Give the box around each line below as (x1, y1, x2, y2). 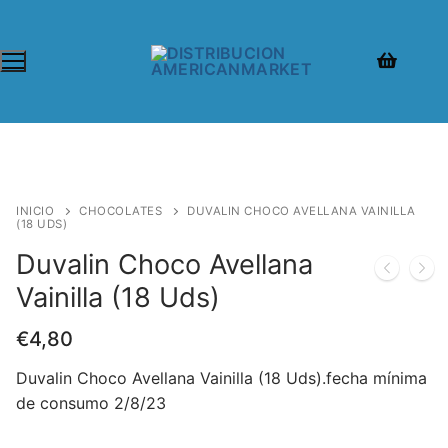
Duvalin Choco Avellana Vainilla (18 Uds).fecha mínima (16, 368, 427, 389)
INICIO (16, 203, 54, 218)
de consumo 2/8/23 (16, 393, 166, 414)
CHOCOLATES (79, 203, 162, 218)
